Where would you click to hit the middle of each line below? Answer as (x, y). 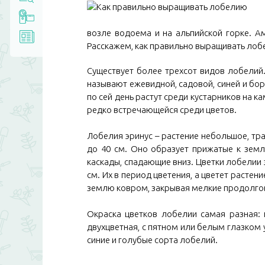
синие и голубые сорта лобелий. (152, 240)
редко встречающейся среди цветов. (162, 110)
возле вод (109, 33)
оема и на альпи (165, 33)
